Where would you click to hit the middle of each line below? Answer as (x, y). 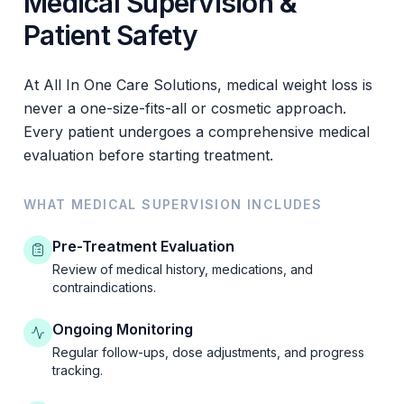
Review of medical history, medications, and (183, 270)
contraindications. (104, 288)
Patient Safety (111, 36)
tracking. (78, 371)
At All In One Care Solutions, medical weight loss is (198, 85)
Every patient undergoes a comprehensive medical (197, 132)
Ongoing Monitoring (123, 330)
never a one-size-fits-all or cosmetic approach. (185, 109)
